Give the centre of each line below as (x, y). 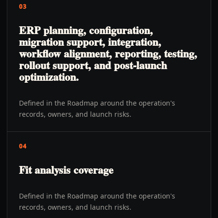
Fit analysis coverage (66, 170)
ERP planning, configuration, (86, 30)
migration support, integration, (90, 42)
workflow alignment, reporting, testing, (108, 53)
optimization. (49, 77)
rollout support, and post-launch (93, 65)
